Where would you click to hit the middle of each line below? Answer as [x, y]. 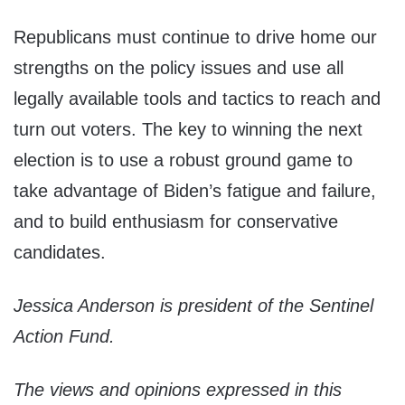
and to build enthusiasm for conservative [176, 222]
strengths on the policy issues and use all [179, 68]
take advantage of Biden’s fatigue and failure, [195, 191]
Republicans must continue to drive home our [195, 38]
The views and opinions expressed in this [178, 390]
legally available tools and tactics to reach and [197, 99]
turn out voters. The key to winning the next [188, 130]
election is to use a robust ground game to [183, 160]
